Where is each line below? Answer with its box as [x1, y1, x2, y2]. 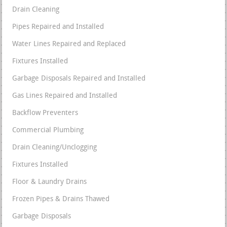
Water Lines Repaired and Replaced [12, 41, 126, 49]
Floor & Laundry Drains [12, 178, 87, 186]
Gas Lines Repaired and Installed [12, 92, 118, 100]
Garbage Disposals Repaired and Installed [12, 75, 146, 83]
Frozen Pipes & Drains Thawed [12, 196, 110, 204]
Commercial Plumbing [12, 127, 84, 135]
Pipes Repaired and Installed [12, 23, 104, 31]
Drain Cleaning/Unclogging [12, 144, 97, 152]
